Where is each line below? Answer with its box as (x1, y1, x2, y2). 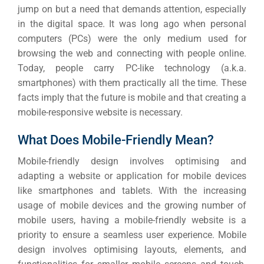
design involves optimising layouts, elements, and (18, 243, 246, 255)
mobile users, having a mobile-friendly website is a (18, 214, 246, 226)
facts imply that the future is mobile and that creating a (18, 91, 246, 103)
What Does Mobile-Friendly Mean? (18, 132, 214, 147)
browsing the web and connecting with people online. (18, 47, 246, 59)
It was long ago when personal (109, 18, 247, 29)
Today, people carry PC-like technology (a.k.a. (18, 62, 246, 74)
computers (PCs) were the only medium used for (18, 32, 246, 44)
